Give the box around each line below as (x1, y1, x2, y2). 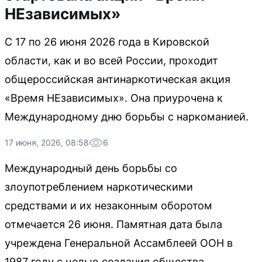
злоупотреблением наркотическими (5, 181, 193, 193)
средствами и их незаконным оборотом (5, 199, 212, 212)
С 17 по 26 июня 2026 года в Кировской (5, 36, 209, 48)
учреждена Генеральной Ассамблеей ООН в (5, 237, 233, 249)
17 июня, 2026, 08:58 (5, 137, 89, 147)
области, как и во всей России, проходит (5, 54, 218, 67)
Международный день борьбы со (5, 162, 177, 174)
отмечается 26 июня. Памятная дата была (5, 218, 222, 230)
